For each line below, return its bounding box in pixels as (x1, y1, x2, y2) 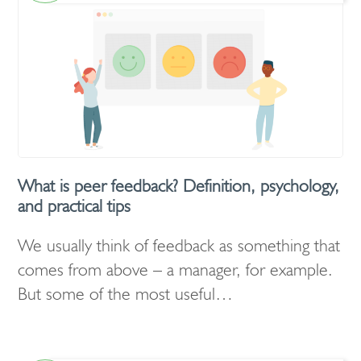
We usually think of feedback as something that (18, 234, 340, 257)
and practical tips (18, 195, 131, 218)
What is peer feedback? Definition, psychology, (18, 175, 339, 197)
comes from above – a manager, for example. (18, 259, 333, 281)
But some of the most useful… (18, 283, 233, 305)
